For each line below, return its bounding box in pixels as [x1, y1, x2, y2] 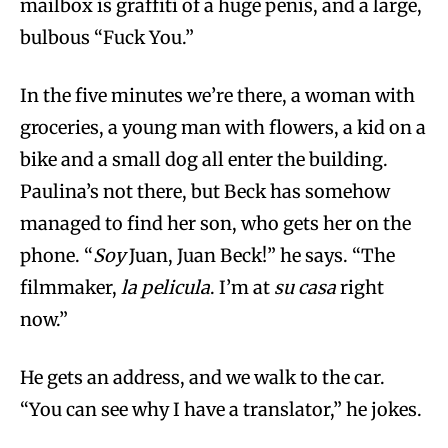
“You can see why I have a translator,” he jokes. [20, 397, 422, 421]
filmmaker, [20, 275, 121, 299]
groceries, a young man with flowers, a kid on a [20, 115, 426, 139]
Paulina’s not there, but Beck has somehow [20, 179, 390, 203]
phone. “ [20, 243, 93, 267]
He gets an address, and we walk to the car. [20, 365, 385, 389]
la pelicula [121, 275, 210, 299]
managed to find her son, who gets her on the [20, 211, 411, 235]
